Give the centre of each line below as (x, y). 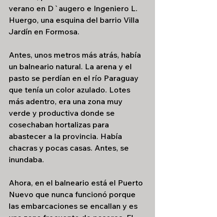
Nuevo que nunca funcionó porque (73, 194)
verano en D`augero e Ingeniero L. (74, 8)
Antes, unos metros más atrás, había (76, 55)
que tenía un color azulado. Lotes (70, 90)
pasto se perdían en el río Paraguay (75, 78)
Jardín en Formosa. (45, 31)
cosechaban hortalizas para (60, 124)
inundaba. (26, 159)
